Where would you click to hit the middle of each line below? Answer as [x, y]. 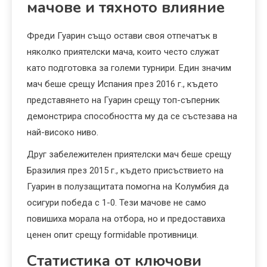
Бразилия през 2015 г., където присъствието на [125, 171]
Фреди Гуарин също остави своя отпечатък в [122, 36]
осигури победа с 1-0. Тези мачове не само [117, 203]
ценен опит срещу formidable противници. [113, 235]
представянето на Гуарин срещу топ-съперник [123, 100]
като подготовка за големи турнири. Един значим [129, 68]
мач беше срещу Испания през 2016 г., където [122, 84]
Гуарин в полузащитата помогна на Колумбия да [128, 187]
